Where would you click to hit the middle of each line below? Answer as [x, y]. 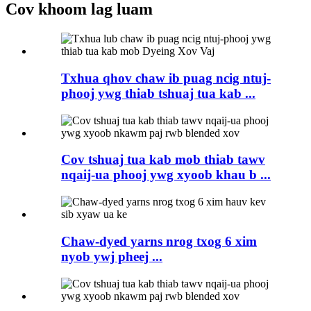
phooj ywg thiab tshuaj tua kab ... [158, 93]
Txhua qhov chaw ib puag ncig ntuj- [166, 78]
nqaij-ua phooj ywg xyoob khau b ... [166, 175]
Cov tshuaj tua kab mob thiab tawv [163, 160]
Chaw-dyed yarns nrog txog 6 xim [159, 241]
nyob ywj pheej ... [112, 256]
